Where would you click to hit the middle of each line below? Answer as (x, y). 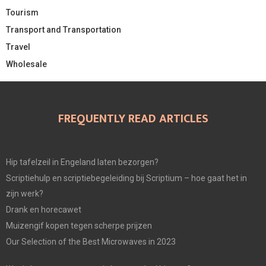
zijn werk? (25, 194)
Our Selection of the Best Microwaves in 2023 (91, 242)
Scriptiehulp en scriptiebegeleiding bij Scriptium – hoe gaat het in (126, 178)
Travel (18, 47)
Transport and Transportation (64, 30)
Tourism (22, 13)
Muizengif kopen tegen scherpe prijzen (79, 226)
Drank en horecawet (44, 210)
